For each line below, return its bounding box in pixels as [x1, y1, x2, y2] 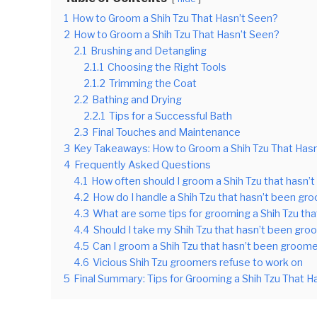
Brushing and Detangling [91, 44, 207, 57]
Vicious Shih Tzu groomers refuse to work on [93, 255, 303, 269]
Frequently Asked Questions [74, 158, 211, 171]
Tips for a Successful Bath [109, 109, 232, 122]
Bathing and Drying [92, 93, 182, 106]
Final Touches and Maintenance [92, 125, 241, 139]
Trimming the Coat [109, 76, 197, 90]
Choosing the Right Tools [108, 60, 226, 74]
